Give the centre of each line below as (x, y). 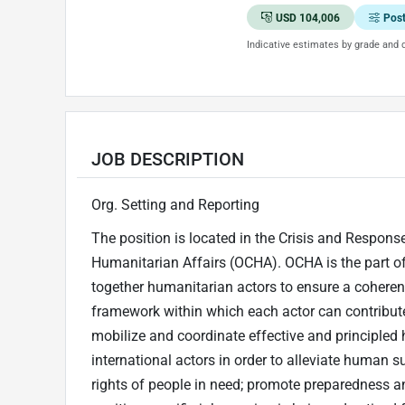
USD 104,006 (307, 17)
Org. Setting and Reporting (175, 205)
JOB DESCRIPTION (168, 159)
